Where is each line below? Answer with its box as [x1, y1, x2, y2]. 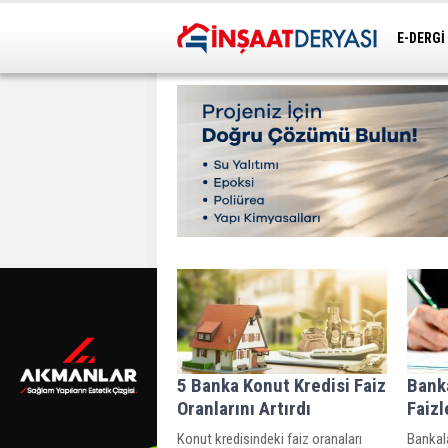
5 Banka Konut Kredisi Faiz [177, 373, 386, 397]
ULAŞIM [398, 60, 445, 76]
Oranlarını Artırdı [177, 396, 311, 420]
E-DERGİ [397, 30, 445, 46]
